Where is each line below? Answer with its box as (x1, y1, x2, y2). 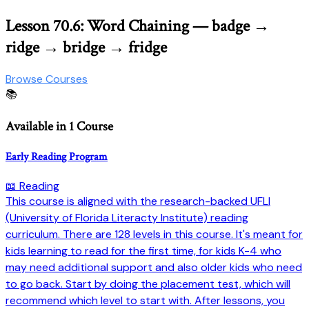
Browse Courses (6, 71, 88, 86)
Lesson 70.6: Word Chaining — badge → (6, 14, 270, 37)
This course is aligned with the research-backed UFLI (6, 194, 270, 209)
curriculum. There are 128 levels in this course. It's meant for (6, 227, 303, 242)
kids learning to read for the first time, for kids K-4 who (6, 243, 281, 259)
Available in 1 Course (6, 117, 113, 135)
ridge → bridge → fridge (6, 36, 167, 58)
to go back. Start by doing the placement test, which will (6, 277, 290, 292)
